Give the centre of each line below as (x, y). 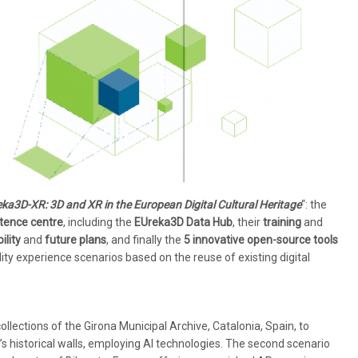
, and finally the (145, 240)
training (282, 223)
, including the (99, 223)
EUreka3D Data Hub (183, 223)
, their (248, 223)
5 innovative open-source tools (261, 240)
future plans (76, 240)
